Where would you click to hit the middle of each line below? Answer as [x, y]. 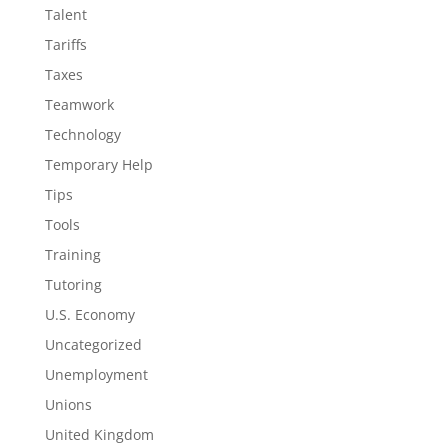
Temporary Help [98, 164]
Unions [68, 404]
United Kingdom [99, 434]
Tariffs [65, 44]
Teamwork [79, 104]
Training [72, 254]
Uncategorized [93, 344]
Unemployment [96, 374]
